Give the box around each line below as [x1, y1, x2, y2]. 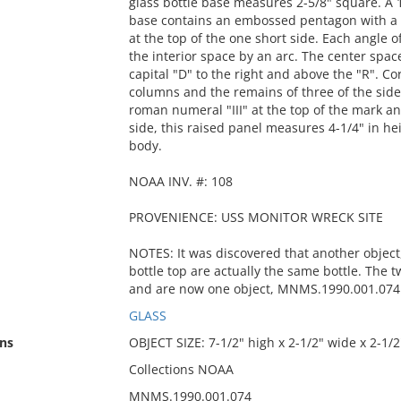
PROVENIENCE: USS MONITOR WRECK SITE [128, 209, 383, 226]
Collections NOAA [128, 361, 234, 378]
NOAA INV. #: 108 [128, 173, 233, 190]
